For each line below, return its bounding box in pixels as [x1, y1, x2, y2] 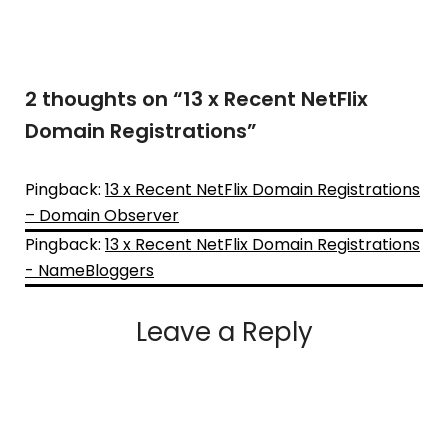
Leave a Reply [135, 313, 313, 350]
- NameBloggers [25, 258, 154, 282]
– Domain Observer [25, 203, 179, 227]
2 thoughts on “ [25, 84, 183, 113]
